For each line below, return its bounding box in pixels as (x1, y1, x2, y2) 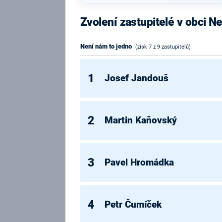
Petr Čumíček (105, 199, 162, 210)
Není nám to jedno (80, 43, 132, 51)
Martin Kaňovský (105, 114, 177, 126)
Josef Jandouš (105, 72, 169, 84)
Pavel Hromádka (105, 157, 174, 168)
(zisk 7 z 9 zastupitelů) (135, 44, 191, 51)
